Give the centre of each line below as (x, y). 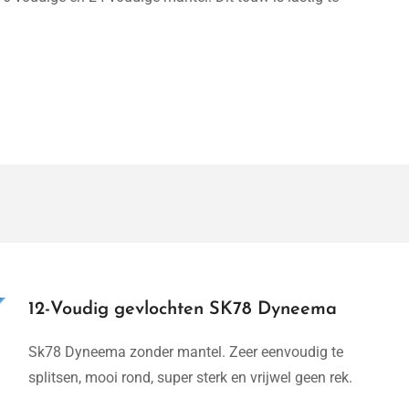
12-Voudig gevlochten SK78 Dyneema (183, 309)
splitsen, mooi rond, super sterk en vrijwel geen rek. (190, 378)
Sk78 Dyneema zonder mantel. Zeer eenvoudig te (186, 352)
